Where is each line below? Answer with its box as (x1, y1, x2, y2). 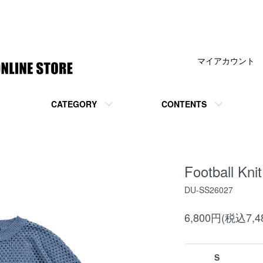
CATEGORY (50, 98, 97, 110)
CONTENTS (161, 98, 207, 110)
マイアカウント (197, 55, 255, 66)
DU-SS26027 (184, 184, 233, 195)
